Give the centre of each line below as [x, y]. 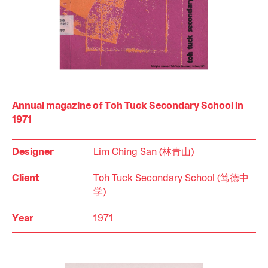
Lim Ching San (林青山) [144, 152]
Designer [33, 152]
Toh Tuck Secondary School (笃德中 [171, 179]
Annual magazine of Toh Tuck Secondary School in [128, 106]
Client [26, 179]
